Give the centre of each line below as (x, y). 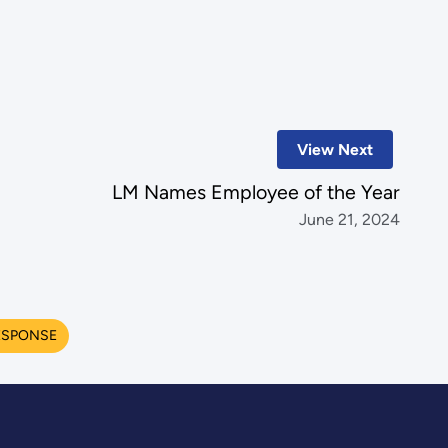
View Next (334, 150)
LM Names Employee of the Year (256, 192)
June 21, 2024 (350, 220)
